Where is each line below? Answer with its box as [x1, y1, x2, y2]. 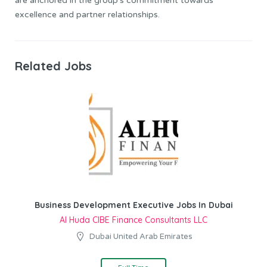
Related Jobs [15, 58, 92, 73]
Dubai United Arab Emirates [89, 232, 193, 242]
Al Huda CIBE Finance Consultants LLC [60, 215, 207, 226]
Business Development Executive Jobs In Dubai [34, 200, 233, 211]
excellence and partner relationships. [15, 9, 160, 20]
